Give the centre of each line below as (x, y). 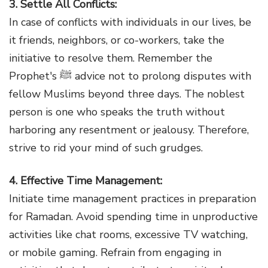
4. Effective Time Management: (86, 180)
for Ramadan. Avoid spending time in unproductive (133, 216)
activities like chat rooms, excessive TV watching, (128, 234)
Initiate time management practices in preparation (133, 198)
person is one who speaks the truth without (117, 112)
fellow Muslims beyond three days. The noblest (127, 94)
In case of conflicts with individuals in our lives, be (130, 22)
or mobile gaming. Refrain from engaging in (115, 252)
